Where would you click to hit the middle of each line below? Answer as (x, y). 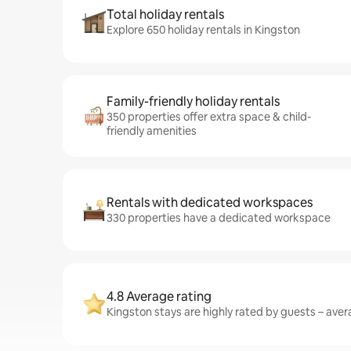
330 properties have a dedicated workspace (219, 218)
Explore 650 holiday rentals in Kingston (203, 30)
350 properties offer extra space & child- (209, 117)
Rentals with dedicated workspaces (210, 203)
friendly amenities (152, 131)
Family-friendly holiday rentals (193, 101)
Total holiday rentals (165, 14)
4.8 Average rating (159, 297)
